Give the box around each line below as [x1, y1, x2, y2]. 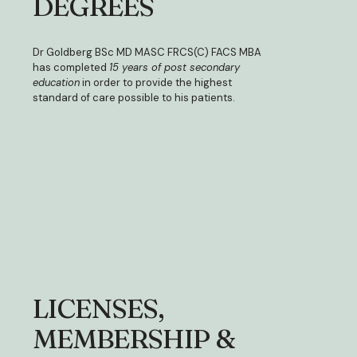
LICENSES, [33, 292, 163, 326]
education [33, 75, 80, 89]
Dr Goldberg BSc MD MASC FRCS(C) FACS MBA [33, 45, 261, 59]
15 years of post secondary [109, 60, 240, 74]
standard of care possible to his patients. [33, 90, 237, 104]
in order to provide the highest [80, 75, 232, 89]
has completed [33, 60, 109, 74]
